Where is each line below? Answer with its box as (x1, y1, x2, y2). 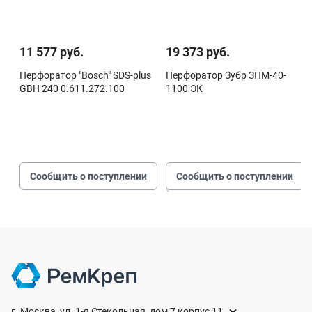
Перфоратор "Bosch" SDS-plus (19, 70, 151, 81)
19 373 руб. (166, 45, 230, 60)
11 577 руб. (19, 45, 84, 60)
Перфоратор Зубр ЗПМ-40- (166, 70, 286, 81)
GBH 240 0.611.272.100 (19, 83, 125, 95)
